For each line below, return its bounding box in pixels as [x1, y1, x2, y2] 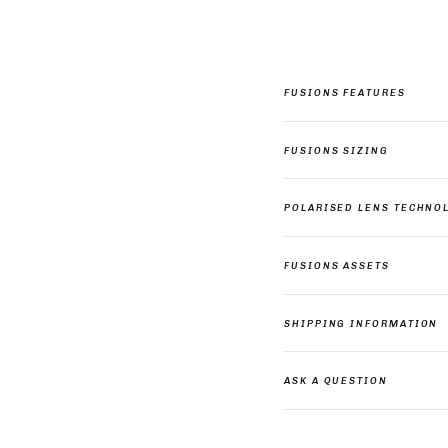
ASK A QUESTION [284, 375, 388, 387]
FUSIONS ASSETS [284, 259, 390, 271]
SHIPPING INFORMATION [284, 317, 439, 329]
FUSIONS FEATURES [284, 86, 406, 98]
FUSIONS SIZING [284, 144, 389, 156]
